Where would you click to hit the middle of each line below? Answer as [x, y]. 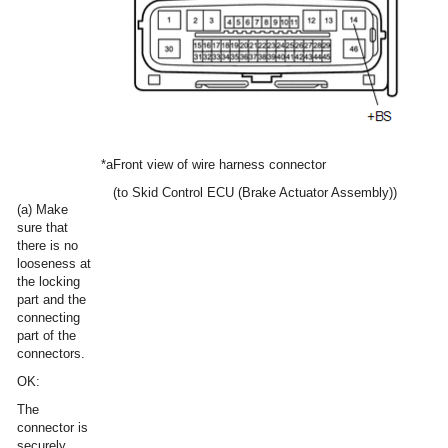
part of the [46, 335]
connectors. [51, 353]
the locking [48, 281]
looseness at [54, 263]
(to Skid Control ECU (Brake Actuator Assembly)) [255, 192]
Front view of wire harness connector [219, 164]
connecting [48, 317]
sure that [42, 227]
